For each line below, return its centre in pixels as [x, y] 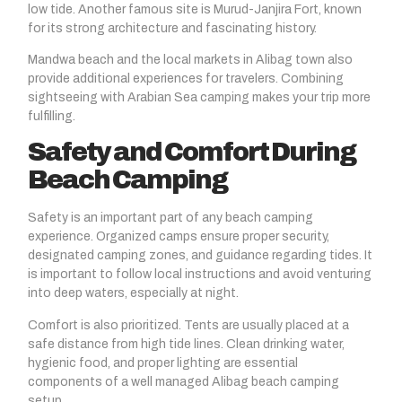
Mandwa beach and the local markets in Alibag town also [190, 59]
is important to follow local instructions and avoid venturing [200, 275]
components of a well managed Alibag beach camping [184, 381]
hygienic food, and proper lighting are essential [163, 363]
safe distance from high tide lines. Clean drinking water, [186, 344]
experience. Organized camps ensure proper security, [179, 237]
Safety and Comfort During [192, 153]
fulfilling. [52, 116]
